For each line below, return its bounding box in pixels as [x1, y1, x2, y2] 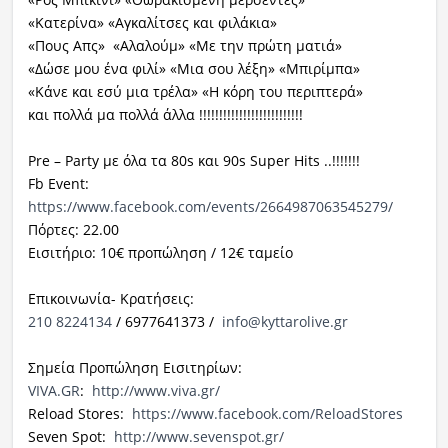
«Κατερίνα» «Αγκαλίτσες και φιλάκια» [27, 13, 277, 33]
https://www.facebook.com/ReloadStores [131, 404, 403, 424]
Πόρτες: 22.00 [27, 220, 119, 240]
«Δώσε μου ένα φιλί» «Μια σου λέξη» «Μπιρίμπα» [27, 59, 360, 79]
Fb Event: [27, 174, 89, 194]
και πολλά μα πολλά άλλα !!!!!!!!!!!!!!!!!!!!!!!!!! [27, 105, 303, 125]
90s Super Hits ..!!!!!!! [218, 151, 360, 171]
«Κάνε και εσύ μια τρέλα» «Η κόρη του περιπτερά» [27, 82, 363, 102]
